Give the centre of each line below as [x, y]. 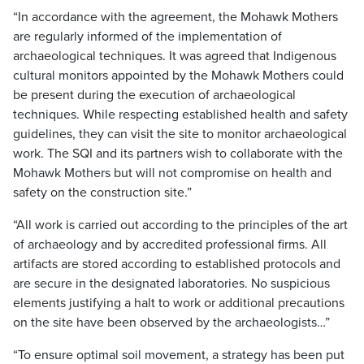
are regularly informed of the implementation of [147, 37]
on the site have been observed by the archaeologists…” [171, 323]
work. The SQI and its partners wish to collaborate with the [178, 154]
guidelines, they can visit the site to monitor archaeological [180, 134]
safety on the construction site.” [102, 193]
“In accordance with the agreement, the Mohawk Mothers [175, 17]
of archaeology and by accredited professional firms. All [170, 245]
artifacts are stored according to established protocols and [177, 264]
